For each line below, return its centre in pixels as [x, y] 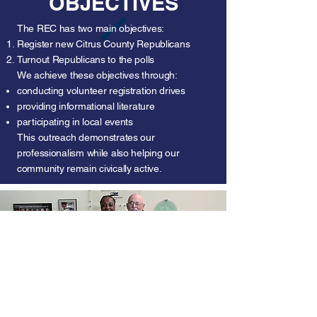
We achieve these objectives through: [97, 75]
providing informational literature [86, 106]
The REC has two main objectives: [91, 28]
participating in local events [75, 122]
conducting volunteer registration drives [101, 91]
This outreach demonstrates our [86, 137]
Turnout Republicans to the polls [86, 59]
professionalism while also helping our [98, 153]
